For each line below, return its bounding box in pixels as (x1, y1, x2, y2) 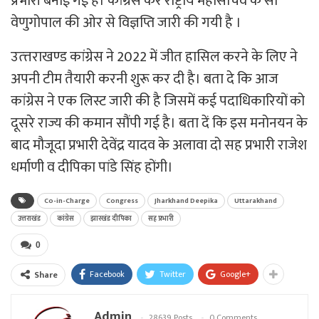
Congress (106, 194, 138, 206)
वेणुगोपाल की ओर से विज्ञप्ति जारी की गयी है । (11, 10, 241, 35)
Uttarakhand (234, 194, 277, 206)
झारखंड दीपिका (90, 212, 132, 224)
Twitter (159, 266, 186, 281)
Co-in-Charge (44, 194, 90, 206)
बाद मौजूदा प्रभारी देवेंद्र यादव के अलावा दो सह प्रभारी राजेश (11, 132, 307, 157)
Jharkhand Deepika (155, 194, 218, 206)
